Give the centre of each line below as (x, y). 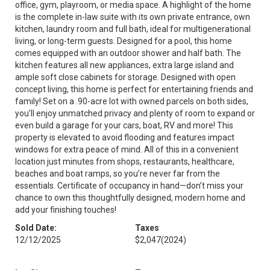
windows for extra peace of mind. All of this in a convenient (127, 149)
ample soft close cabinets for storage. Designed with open (125, 77)
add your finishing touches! (66, 210)
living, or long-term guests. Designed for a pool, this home (124, 41)
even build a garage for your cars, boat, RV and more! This (124, 125)
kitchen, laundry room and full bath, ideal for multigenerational (133, 29)
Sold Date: (36, 228)
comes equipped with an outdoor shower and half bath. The (128, 53)
